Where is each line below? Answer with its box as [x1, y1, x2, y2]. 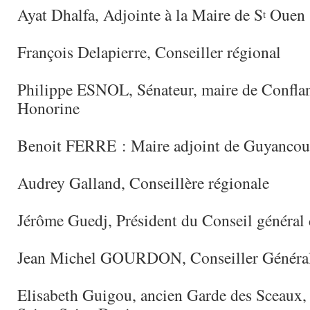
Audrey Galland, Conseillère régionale [17, 172, 269, 194]
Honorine [17, 97, 80, 119]
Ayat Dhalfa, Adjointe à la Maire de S [17, 3, 263, 26]
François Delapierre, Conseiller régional [17, 41, 281, 63]
